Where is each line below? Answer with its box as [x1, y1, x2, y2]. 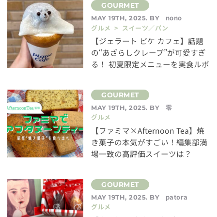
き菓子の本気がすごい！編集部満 [91, 136, 208, 148]
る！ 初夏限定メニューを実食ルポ [91, 59, 210, 70]
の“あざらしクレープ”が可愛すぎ [91, 47, 206, 59]
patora [165, 192, 188, 201]
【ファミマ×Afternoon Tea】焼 [91, 124, 205, 136]
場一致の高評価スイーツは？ [91, 148, 192, 159]
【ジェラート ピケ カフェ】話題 [91, 35, 204, 47]
